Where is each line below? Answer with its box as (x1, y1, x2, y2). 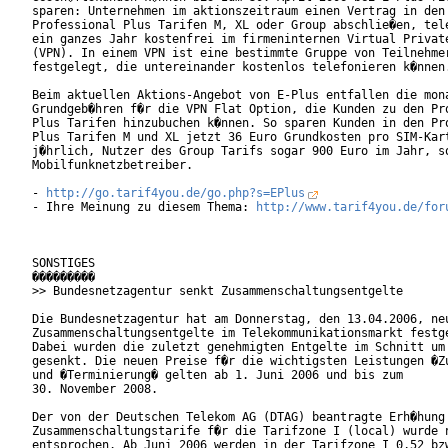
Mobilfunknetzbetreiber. (32, 158, 193, 173)
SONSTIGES (32, 256, 95, 271)
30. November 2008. (32, 382, 158, 397)
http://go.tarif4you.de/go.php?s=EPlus (46, 186, 305, 201)
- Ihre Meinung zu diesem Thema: (32, 200, 256, 215)
